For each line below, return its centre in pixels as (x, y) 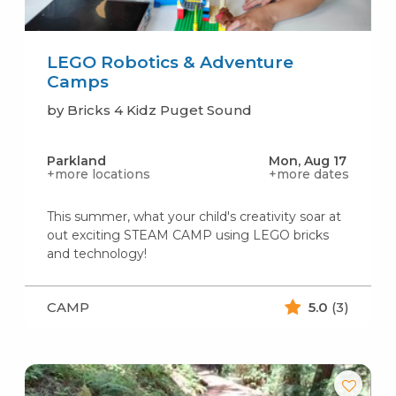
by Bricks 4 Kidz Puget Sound (149, 110)
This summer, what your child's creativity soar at (194, 216)
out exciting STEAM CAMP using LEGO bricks (187, 235)
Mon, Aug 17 (308, 160)
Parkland (76, 160)
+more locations (98, 174)
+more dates (309, 174)
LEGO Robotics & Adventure (170, 62)
